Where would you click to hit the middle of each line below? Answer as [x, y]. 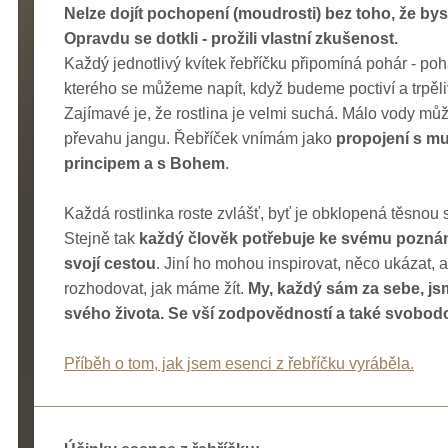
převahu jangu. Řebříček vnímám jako [200, 138]
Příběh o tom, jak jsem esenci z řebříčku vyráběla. [239, 363]
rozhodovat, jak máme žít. [156, 288]
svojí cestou [110, 263]
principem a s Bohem [144, 163]
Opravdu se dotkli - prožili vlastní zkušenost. [231, 38]
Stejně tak [101, 238]
